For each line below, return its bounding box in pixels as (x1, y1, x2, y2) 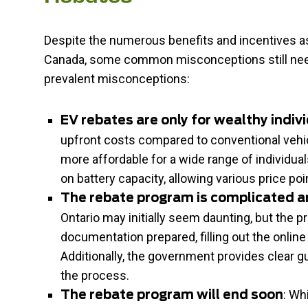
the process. (60, 268, 129, 283)
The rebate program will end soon (60, 289, 283, 302)
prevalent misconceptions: (44, 71, 190, 86)
